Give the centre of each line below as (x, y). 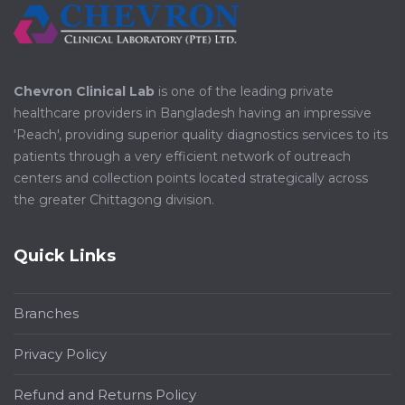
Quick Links (65, 256)
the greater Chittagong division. (114, 200)
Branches (46, 314)
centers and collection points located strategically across (191, 179)
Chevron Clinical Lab (84, 92)
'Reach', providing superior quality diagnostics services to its (201, 135)
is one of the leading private (244, 92)
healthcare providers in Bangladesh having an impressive (193, 113)
